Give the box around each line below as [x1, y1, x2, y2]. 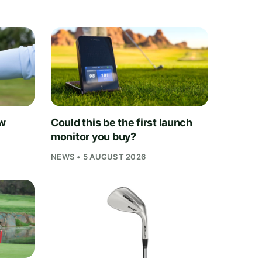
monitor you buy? [51, 130, 136, 143]
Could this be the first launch [51, 116, 192, 129]
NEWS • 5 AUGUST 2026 [51, 151, 147, 161]
